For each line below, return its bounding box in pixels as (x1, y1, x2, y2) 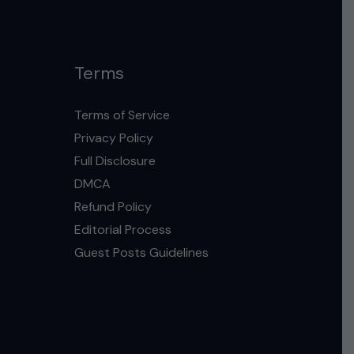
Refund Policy (73, 198, 152, 215)
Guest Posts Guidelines (73, 243, 209, 261)
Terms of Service (73, 106, 170, 123)
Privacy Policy (73, 129, 153, 146)
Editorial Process (73, 220, 171, 238)
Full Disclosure (73, 152, 156, 169)
